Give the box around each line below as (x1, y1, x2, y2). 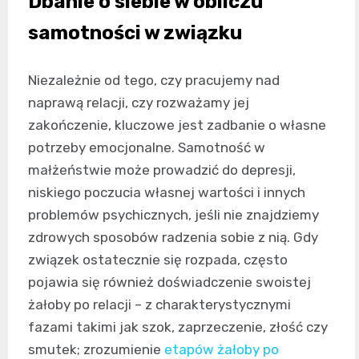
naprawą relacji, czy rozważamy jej (28, 94, 249, 111)
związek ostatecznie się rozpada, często (28, 251, 288, 268)
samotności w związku (28, 21, 242, 44)
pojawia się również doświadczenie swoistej (28, 273, 311, 290)
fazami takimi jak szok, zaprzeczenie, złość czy (28, 318, 328, 335)
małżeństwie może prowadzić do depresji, (28, 161, 296, 178)
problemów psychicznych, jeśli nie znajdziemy (28, 206, 319, 223)
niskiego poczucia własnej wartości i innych (28, 184, 305, 200)
